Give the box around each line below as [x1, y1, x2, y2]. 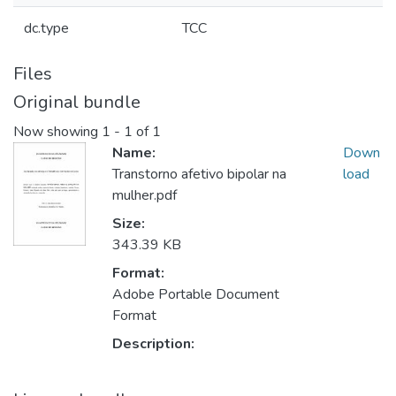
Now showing [13, 122, 102, 142]
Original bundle [13, 90, 141, 114]
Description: [112, 334, 194, 354]
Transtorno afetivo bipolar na [112, 164, 286, 185]
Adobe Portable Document [112, 285, 279, 305]
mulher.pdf [112, 186, 177, 206]
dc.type [24, 19, 69, 38]
